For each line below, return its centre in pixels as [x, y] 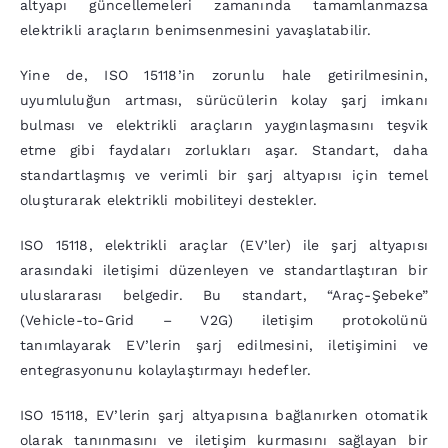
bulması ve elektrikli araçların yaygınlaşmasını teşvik [224, 125]
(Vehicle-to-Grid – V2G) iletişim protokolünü [224, 320]
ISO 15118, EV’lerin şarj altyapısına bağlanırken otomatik [224, 415]
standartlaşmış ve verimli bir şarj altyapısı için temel [224, 175]
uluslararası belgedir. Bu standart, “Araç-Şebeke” [224, 295]
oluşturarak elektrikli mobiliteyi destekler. [168, 200]
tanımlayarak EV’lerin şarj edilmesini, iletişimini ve [224, 345]
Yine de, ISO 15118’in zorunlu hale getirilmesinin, [224, 75]
